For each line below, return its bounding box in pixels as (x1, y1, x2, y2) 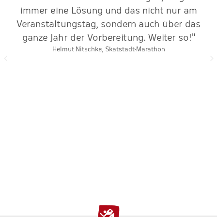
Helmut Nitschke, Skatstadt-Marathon (52, 46, 165, 53)
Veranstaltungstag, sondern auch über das (16, 18, 201, 30)
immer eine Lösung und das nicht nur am (20, 5, 197, 16)
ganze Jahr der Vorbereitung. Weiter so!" (22, 32, 195, 43)
